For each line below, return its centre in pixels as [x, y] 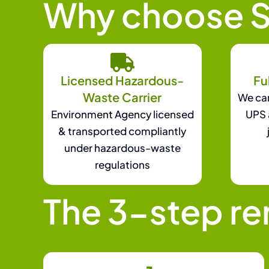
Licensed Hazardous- [122, 80]
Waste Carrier [122, 97]
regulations [122, 164]
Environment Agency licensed [122, 114]
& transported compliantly [122, 131]
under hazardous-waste [122, 147]
